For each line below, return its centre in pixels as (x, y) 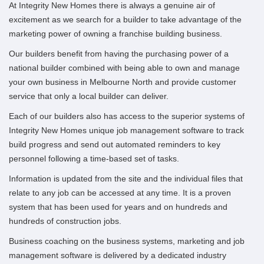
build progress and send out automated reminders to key (115, 145)
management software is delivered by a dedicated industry (118, 255)
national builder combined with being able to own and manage (124, 68)
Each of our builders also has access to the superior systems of (127, 116)
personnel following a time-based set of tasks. (94, 159)
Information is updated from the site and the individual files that (126, 179)
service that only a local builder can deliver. (89, 96)
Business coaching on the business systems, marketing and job (127, 241)
